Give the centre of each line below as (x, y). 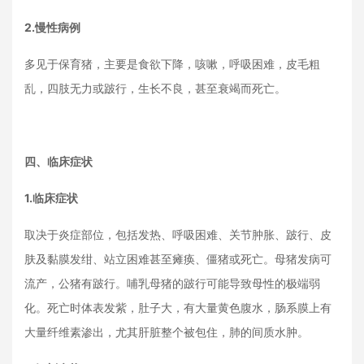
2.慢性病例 (52, 27)
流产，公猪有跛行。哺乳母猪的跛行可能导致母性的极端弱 (172, 283)
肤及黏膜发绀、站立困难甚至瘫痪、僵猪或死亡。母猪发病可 (178, 259)
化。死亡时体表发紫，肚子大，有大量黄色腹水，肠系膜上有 (178, 308)
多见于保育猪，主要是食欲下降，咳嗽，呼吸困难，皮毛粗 (172, 64)
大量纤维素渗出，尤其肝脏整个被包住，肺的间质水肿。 (167, 332)
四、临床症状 (58, 161)
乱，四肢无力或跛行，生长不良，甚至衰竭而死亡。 (155, 88)
